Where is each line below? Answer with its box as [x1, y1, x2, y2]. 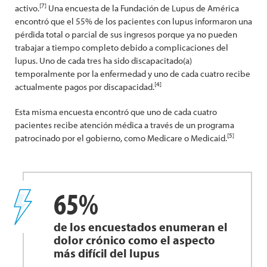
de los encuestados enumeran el [54, 219, 228, 234]
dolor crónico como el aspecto [54, 232, 215, 247]
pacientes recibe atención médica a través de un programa [15, 119, 234, 131]
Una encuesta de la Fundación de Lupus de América [46, 2, 239, 14]
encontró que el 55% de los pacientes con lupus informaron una [15, 15, 252, 27]
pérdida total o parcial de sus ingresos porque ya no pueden [15, 29, 237, 40]
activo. [15, 2, 39, 14]
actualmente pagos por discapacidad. [15, 81, 154, 92]
